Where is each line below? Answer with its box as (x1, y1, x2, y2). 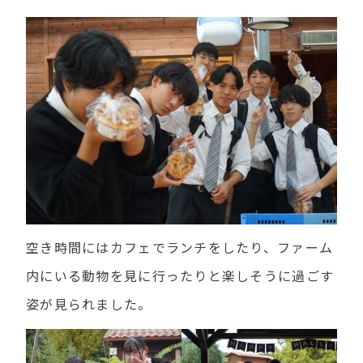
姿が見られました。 (26, 295, 152, 314)
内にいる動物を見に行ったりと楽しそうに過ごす (26, 267, 335, 286)
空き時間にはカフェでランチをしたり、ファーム (26, 238, 334, 258)
